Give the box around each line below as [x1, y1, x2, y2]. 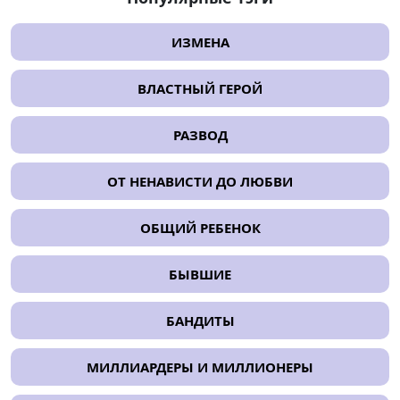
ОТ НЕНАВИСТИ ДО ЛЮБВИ [107, 172, 293, 191]
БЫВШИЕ [169, 265, 231, 284]
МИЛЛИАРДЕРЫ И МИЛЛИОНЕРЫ [87, 358, 313, 377]
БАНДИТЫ [165, 312, 235, 330]
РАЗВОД [172, 126, 228, 145]
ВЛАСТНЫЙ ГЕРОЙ [137, 79, 262, 98]
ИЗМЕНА [171, 33, 229, 52]
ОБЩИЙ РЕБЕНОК [139, 219, 261, 237]
